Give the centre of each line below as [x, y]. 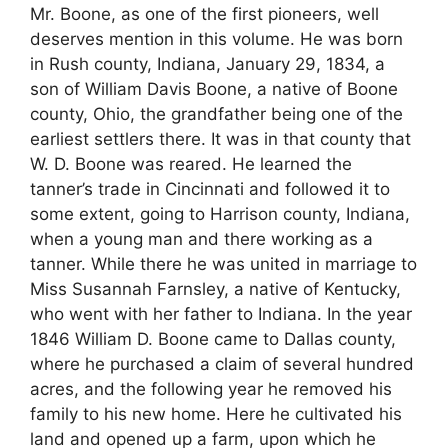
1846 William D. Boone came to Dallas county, [213, 338]
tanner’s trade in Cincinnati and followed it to [210, 188]
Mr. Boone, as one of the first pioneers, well [204, 13]
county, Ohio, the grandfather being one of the [216, 113]
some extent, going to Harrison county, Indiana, [220, 213]
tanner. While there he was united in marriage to [223, 263]
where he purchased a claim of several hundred [222, 363]
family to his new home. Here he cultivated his [216, 413]
